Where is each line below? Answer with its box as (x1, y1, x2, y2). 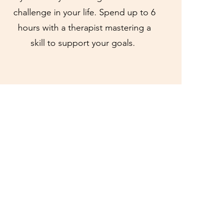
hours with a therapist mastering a (17, 22, 151, 33)
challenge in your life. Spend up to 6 (13, 7, 155, 18)
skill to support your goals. (31, 37, 138, 48)
